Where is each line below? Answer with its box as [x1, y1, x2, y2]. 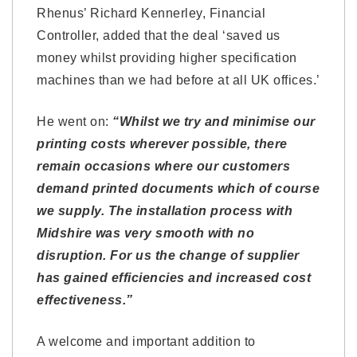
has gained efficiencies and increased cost [37, 271, 311, 284]
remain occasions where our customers [37, 159, 290, 173]
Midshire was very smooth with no [37, 226, 254, 240]
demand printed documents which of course [37, 182, 320, 195]
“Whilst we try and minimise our [112, 115, 316, 128]
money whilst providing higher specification [37, 51, 297, 65]
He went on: [37, 115, 112, 128]
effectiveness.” [37, 293, 133, 307]
